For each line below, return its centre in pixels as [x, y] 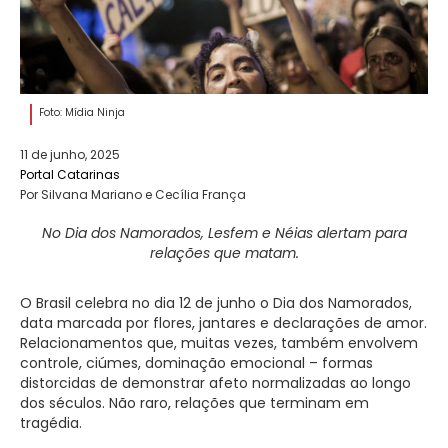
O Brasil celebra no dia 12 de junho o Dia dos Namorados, [216, 303]
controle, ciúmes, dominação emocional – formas [196, 363]
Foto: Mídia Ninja [82, 112]
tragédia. [51, 423]
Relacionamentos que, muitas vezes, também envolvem [219, 343]
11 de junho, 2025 [70, 154]
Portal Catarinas [70, 174]
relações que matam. [224, 253]
